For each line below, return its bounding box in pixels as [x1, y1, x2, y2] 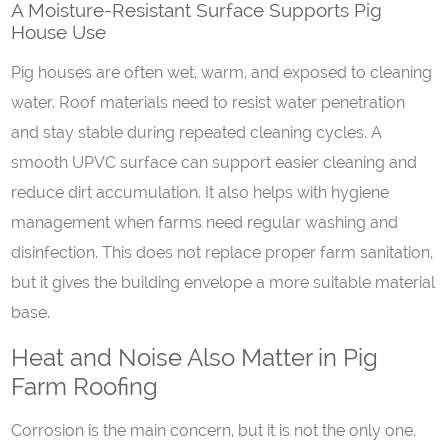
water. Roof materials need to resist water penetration [11, 93, 406, 112]
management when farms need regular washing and [11, 213, 399, 232]
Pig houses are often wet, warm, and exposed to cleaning [11, 63, 433, 82]
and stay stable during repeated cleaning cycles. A [11, 123, 383, 142]
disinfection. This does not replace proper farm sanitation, [11, 243, 434, 262]
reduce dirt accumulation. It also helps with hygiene [11, 183, 390, 202]
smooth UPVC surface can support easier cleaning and [11, 153, 418, 172]
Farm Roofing [11, 372, 159, 401]
